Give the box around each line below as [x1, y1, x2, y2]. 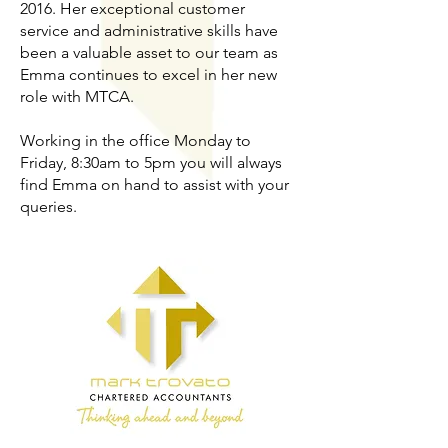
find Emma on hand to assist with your [20, 175, 289, 194]
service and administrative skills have [20, 21, 278, 40]
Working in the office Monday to [20, 131, 251, 150]
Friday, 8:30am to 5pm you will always [20, 153, 282, 172]
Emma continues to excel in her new [20, 65, 277, 84]
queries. [20, 197, 77, 216]
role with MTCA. [20, 87, 150, 106]
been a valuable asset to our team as [20, 43, 278, 62]
